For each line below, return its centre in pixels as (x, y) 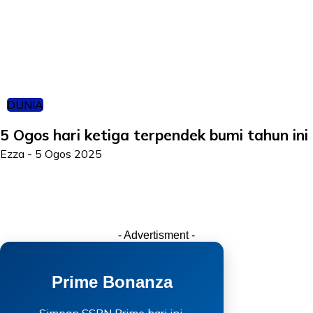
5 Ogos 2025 (68, 154)
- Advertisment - (156, 235)
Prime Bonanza (112, 282)
